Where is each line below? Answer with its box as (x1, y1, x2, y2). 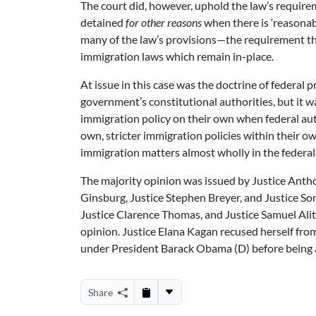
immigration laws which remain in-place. (80, 49, 274, 63)
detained (80, 16, 126, 29)
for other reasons (126, 16, 202, 29)
